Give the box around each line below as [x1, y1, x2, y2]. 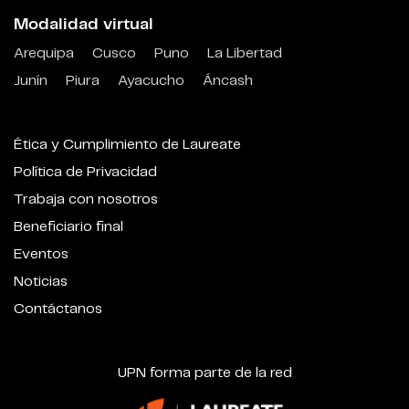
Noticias [14, 274, 68, 288]
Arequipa [14, 46, 74, 60]
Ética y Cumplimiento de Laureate [14, 137, 241, 152]
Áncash [203, 73, 253, 88]
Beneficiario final [14, 219, 123, 234]
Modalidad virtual [14, 16, 153, 33]
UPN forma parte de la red [117, 365, 292, 380]
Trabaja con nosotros [14, 192, 158, 206]
